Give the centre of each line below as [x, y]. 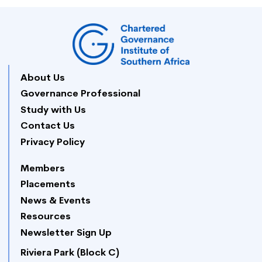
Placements [48, 185]
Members [43, 169]
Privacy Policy [53, 142]
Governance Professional [80, 94]
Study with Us [53, 110]
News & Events [56, 201]
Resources [46, 217]
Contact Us [48, 127]
